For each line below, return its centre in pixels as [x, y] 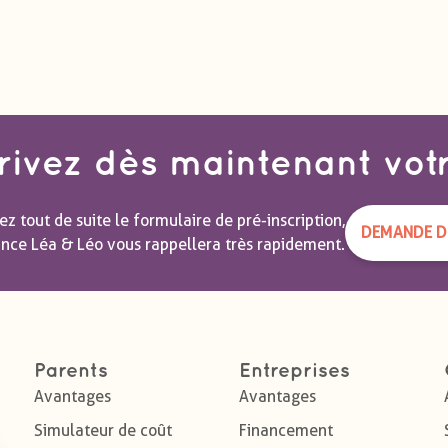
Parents [71, 371]
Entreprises [294, 371]
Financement [286, 431]
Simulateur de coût [103, 431]
